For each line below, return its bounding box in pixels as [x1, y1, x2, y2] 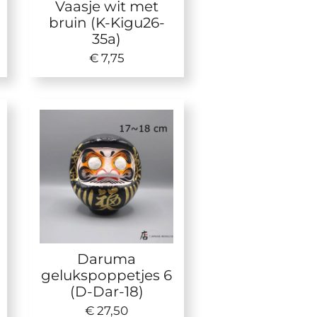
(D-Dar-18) [69, 282, 144, 300]
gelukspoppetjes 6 [41, 265, 173, 284]
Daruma [77, 249, 137, 267]
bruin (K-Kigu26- [48, 13, 165, 32]
